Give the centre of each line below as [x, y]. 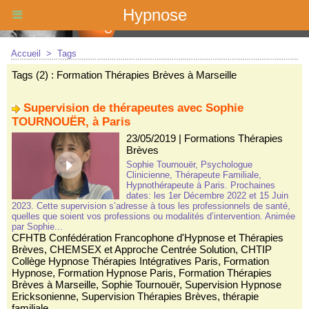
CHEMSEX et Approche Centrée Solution [142, 249]
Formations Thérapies [233, 138]
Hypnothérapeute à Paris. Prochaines [200, 185]
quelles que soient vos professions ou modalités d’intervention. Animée [153, 216]
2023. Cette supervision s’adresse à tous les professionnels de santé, [151, 206]
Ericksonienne [44, 296]
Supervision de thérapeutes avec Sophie [133, 108]
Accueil [26, 53]
